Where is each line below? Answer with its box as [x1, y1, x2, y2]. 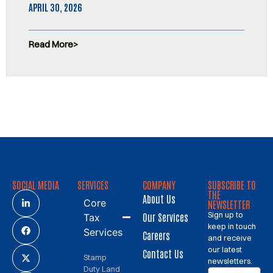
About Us [143, 192, 175, 205]
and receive [208, 232, 252, 243]
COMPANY [143, 178, 175, 191]
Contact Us [143, 247, 183, 260]
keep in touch [208, 221, 256, 231]
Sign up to [208, 209, 243, 219]
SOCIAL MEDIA [12, 178, 59, 191]
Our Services [143, 210, 188, 223]
